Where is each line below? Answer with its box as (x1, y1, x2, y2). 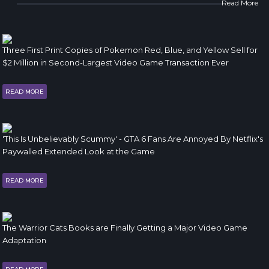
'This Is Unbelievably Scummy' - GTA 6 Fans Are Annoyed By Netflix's (2, 134, 263, 144)
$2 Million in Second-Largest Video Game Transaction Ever (2, 58, 229, 67)
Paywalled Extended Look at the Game (2, 147, 155, 156)
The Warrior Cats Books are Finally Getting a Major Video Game (2, 223, 247, 232)
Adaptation (2, 235, 46, 245)
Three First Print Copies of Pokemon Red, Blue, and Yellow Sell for (2, 45, 258, 55)
